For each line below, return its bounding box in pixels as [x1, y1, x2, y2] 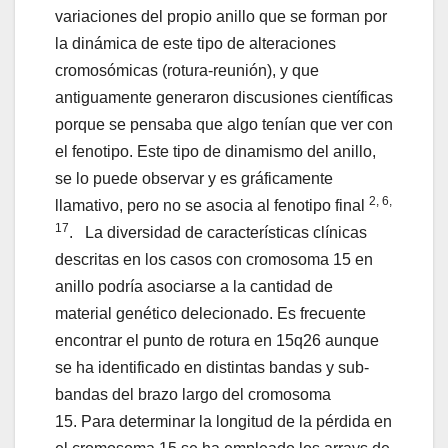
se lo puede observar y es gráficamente [55, 170, 333, 188]
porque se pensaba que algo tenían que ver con [55, 116, 393, 134]
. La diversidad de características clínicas [69, 224, 367, 242]
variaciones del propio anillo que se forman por [55, 8, 387, 26]
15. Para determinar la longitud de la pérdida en [55, 413, 392, 431]
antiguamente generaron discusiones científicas [55, 89, 393, 107]
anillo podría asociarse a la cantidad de [55, 278, 333, 296]
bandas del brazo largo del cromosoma [55, 386, 331, 404]
